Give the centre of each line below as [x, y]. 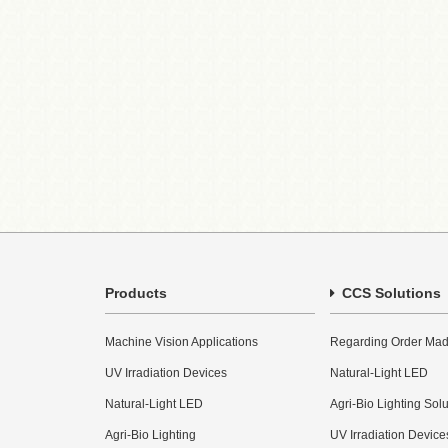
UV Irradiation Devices [166, 373]
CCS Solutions [389, 293]
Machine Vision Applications [181, 342]
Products [136, 293]
